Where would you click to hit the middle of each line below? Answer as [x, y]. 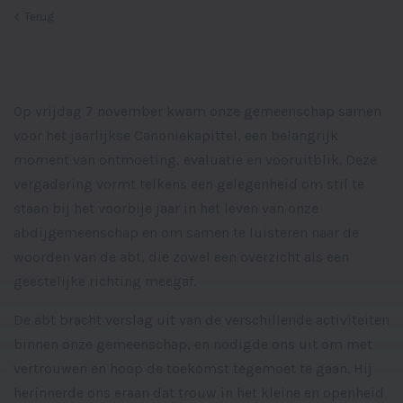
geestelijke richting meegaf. [105, 282]
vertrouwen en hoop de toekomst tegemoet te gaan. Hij [193, 369]
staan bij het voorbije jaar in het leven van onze [166, 209]
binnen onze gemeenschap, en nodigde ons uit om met [193, 345]
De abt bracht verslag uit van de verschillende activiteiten [201, 320]
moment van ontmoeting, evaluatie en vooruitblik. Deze [195, 160]
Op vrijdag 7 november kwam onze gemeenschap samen [197, 112]
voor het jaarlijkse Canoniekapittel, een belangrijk [176, 136]
